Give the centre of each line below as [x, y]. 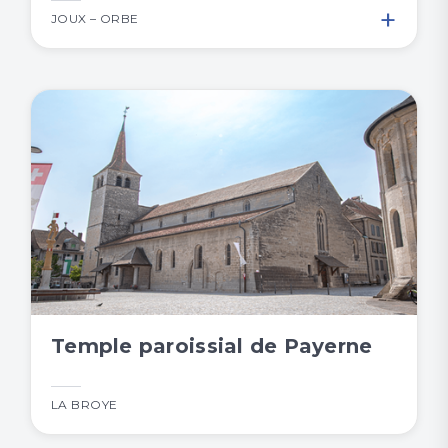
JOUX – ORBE [95, 19]
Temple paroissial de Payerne [212, 346]
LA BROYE [84, 405]
